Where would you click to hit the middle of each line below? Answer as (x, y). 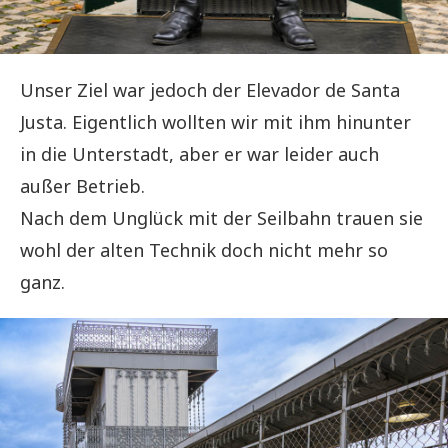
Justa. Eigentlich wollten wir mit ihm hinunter (215, 122)
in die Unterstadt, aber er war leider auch (199, 154)
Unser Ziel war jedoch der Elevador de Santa (210, 90)
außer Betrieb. (82, 186)
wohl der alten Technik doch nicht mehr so (204, 250)
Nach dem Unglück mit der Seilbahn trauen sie (221, 218)
